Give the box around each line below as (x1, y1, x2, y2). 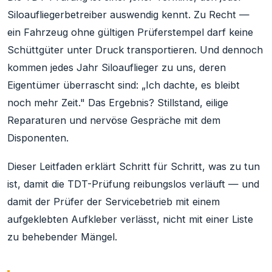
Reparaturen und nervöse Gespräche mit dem (7, 114, 220, 127)
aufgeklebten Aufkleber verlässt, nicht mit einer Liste (7, 212, 253, 225)
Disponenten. (7, 132, 69, 144)
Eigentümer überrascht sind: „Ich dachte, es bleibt (7, 79, 240, 92)
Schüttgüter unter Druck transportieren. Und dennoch (7, 44, 263, 56)
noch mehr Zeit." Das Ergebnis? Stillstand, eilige (7, 97, 228, 109)
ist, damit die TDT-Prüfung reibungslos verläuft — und (7, 177, 259, 190)
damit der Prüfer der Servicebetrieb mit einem (7, 195, 220, 208)
